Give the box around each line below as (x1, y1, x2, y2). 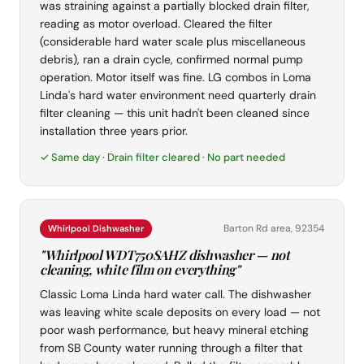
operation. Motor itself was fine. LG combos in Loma (40, 70, 311, 85)
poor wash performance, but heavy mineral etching (40, 323, 309, 338)
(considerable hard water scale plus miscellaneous (40, 34, 305, 50)
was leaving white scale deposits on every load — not (40, 305, 320, 320)
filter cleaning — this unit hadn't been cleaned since (40, 106, 310, 121)
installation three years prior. (40, 123, 188, 139)
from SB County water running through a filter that (40, 340, 302, 356)
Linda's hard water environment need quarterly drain (40, 88, 316, 103)
